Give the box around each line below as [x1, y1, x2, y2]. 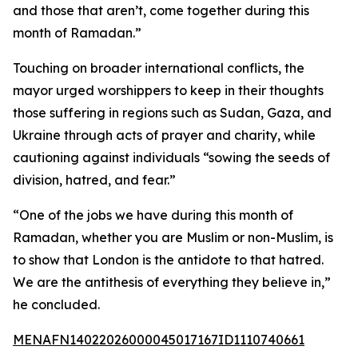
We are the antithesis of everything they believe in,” [13, 274, 331, 290]
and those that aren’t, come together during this [13, 2, 309, 18]
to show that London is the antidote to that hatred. [13, 252, 324, 268]
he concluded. [13, 296, 100, 312]
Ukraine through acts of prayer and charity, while [13, 127, 316, 143]
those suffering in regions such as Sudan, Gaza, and [13, 105, 332, 121]
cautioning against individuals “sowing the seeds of [13, 149, 330, 165]
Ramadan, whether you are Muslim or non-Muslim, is [13, 229, 333, 245]
